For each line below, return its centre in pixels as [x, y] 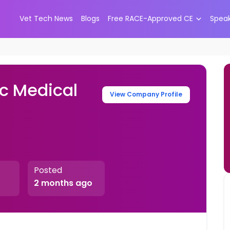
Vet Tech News [46, 19]
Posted [48, 170]
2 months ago [63, 183]
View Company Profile [146, 94]
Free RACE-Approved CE [150, 19]
